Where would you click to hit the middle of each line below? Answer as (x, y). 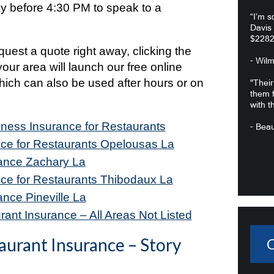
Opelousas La (137, 144)
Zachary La (54, 162)
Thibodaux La (136, 180)
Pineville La (54, 197)
